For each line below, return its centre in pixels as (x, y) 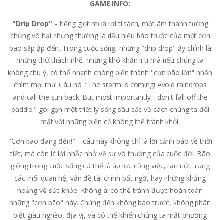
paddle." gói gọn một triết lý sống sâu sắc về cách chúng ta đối (110, 109)
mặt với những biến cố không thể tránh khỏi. (110, 122)
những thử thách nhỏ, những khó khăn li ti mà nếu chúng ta (110, 60)
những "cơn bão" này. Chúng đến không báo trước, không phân (110, 203)
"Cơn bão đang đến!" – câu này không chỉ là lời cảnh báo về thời (110, 141)
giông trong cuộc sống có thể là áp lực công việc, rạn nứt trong (110, 166)
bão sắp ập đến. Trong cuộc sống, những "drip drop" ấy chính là (110, 48)
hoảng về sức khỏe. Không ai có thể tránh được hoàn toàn (110, 190)
